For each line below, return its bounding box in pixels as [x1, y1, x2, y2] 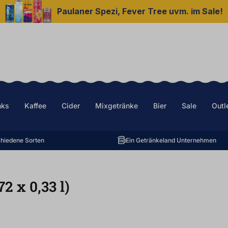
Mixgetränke [95, 101, 138, 110]
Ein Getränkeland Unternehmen [126, 136, 216, 144]
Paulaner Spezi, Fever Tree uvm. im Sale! [57, 6, 223, 16]
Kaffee [24, 101, 46, 110]
